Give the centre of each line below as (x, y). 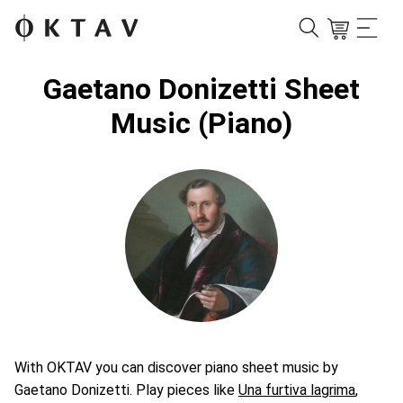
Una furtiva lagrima (297, 390)
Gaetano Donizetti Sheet (201, 89)
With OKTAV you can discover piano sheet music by (176, 367)
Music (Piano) (201, 123)
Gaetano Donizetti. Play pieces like (126, 390)
